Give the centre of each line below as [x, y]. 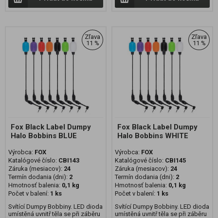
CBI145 [175, 161]
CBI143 [69, 161]
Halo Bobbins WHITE [153, 136]
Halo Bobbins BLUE [44, 136]
